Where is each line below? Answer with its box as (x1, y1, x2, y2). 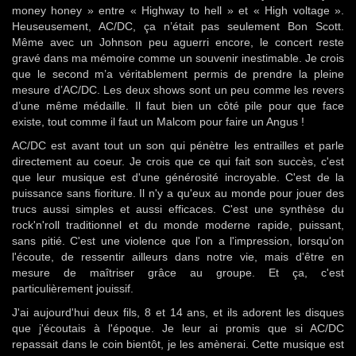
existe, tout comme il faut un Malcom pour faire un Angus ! (12, 115, 304, 128)
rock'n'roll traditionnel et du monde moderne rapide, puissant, (12, 219, 344, 231)
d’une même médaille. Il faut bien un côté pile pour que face (12, 99, 344, 112)
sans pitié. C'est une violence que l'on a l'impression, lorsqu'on (12, 234, 344, 247)
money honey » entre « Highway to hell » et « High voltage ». (12, 4, 344, 17)
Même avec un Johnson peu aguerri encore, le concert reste (12, 36, 344, 48)
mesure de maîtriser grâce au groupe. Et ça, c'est (12, 266, 344, 279)
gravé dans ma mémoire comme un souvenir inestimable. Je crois (12, 52, 344, 64)
